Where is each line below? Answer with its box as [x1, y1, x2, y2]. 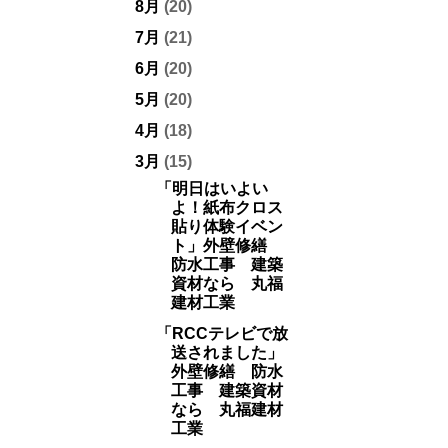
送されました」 [170, 344, 283, 361]
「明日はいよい [155, 180, 268, 197]
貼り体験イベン [170, 218, 283, 235]
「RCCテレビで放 [155, 325, 288, 342]
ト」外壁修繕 [170, 237, 283, 254]
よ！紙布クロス [170, 199, 283, 216]
